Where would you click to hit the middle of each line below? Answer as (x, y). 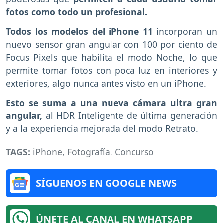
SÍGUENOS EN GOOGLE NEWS (106, 183)
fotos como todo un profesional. (77, 12)
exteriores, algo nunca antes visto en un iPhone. (106, 83)
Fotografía (89, 152)
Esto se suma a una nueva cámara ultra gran (111, 103)
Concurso (134, 152)
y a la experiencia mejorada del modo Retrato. (102, 129)
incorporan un (185, 32)
